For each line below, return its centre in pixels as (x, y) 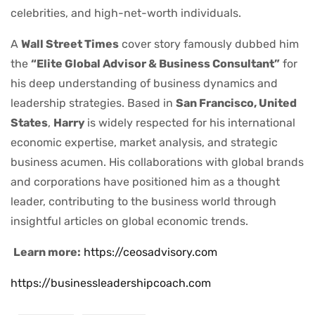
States (29, 122)
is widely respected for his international (191, 122)
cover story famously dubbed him (209, 44)
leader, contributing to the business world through (143, 201)
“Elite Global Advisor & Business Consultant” (155, 63)
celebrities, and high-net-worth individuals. (126, 13)
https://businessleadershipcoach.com (111, 283)
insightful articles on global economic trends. (129, 221)
